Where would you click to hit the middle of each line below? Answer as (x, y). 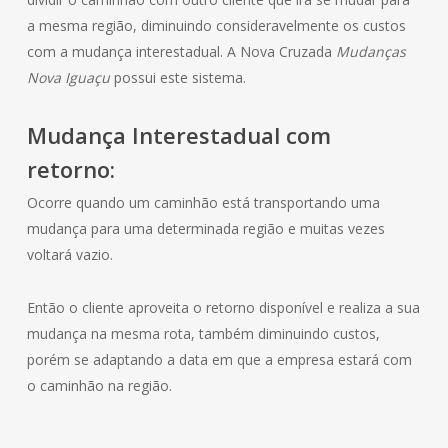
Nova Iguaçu (68, 77)
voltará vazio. (69, 254)
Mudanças (368, 51)
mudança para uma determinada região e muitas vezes (205, 228)
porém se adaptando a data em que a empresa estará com (219, 359)
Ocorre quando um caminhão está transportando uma (203, 202)
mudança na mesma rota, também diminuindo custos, (203, 333)
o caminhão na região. (99, 385)
